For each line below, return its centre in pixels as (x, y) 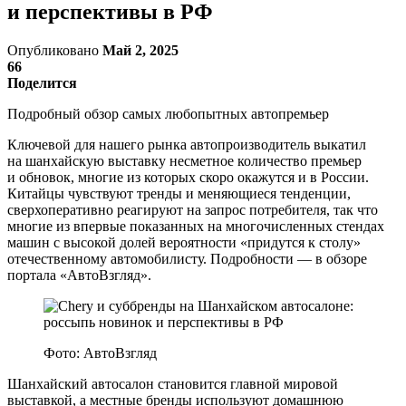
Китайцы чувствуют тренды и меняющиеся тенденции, (179, 193)
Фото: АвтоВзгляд (100, 353)
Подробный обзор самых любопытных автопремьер (168, 113)
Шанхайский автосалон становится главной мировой (173, 383)
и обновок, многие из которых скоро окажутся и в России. (188, 177)
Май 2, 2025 (140, 50)
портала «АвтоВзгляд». (79, 275)
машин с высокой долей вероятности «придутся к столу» (184, 242)
